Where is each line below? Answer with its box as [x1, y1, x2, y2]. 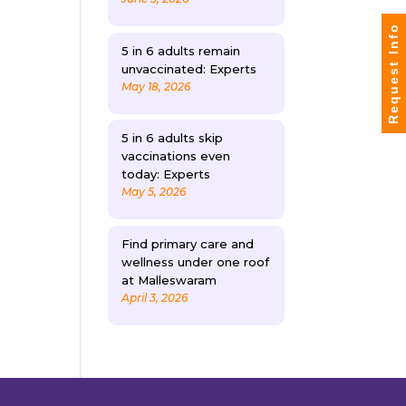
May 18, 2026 [121, 79, 191, 93]
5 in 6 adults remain [121, 43, 241, 58]
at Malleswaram [121, 272, 217, 287]
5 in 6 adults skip [121, 130, 224, 146]
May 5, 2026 [121, 185, 187, 199]
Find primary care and [121, 236, 255, 251]
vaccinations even [121, 149, 231, 164]
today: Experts [121, 167, 211, 182]
